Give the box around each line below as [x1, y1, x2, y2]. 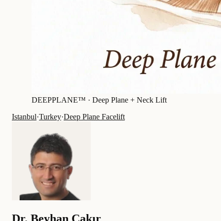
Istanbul [12, 112, 37, 121]
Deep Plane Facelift [64, 112, 125, 121]
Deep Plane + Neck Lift [92, 96, 167, 105]
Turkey [39, 112, 61, 121]
